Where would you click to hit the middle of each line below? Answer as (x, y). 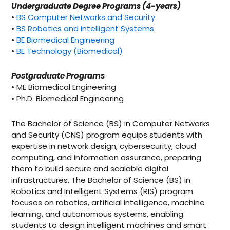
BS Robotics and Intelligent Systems (85, 28)
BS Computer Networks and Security (86, 17)
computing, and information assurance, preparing (107, 157)
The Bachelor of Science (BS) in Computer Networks (111, 123)
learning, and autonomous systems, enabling (98, 214)
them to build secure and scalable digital (90, 168)
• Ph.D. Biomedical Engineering (68, 99)
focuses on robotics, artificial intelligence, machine (108, 202)
